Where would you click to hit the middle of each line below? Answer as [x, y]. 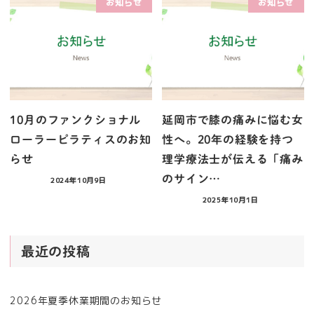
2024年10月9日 [78, 180]
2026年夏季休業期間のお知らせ [86, 301]
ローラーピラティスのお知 [81, 140]
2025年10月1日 [230, 199]
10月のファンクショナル [75, 120]
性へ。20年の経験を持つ [228, 140]
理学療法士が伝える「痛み [233, 159]
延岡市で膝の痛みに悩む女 [233, 120]
